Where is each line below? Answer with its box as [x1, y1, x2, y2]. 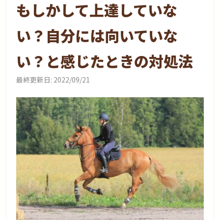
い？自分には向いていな [16, 24, 178, 46]
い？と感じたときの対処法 [16, 50, 193, 72]
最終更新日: [16, 74, 53, 84]
